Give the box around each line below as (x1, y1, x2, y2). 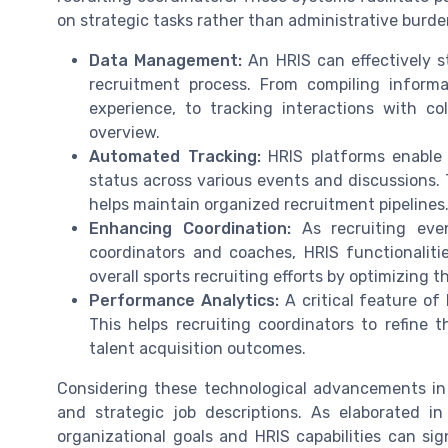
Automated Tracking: (89, 146, 261, 166)
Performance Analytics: (89, 290, 279, 310)
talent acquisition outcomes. (89, 338, 306, 358)
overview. (89, 122, 160, 142)
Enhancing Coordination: (89, 218, 291, 238)
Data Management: (89, 50, 243, 70)
